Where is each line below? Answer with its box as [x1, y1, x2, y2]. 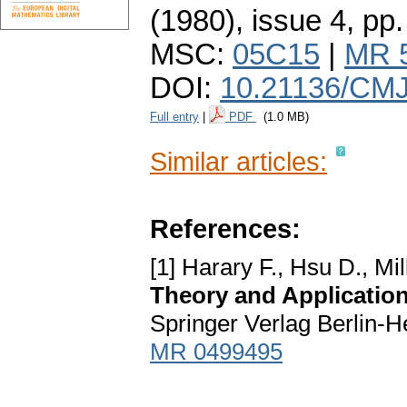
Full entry [150, 110, 199, 124]
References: [150, 213, 301, 244]
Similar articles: [150, 146, 327, 177]
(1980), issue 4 [150, 5, 346, 38]
